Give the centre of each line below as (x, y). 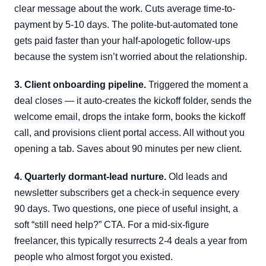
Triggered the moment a (197, 85)
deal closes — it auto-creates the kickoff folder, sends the (133, 101)
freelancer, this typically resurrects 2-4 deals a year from (131, 241)
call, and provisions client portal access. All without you (129, 133)
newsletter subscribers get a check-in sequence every (127, 193)
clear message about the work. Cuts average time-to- (125, 9)
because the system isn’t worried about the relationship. (131, 57)
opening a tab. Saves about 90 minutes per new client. (128, 149)
